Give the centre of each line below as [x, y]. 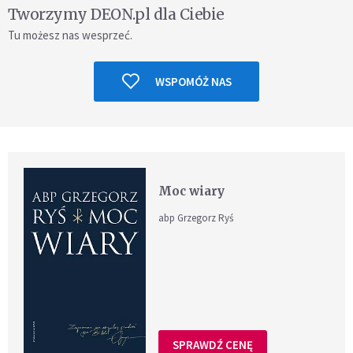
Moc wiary [192, 191]
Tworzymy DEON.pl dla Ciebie [116, 14]
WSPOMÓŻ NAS [193, 81]
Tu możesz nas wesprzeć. [70, 35]
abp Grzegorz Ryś [196, 217]
